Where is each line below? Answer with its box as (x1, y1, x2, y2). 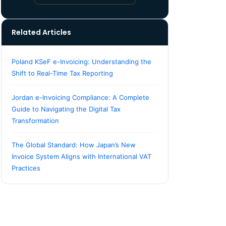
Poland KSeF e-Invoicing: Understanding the (12, 58, 151, 66)
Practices (12, 164, 40, 172)
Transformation (12, 117, 59, 125)
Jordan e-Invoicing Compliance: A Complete (12, 93, 149, 101)
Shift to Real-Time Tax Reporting (12, 69, 113, 77)
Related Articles (12, 27, 71, 37)
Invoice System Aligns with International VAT (12, 152, 151, 160)
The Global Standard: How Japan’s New (12, 141, 136, 149)
